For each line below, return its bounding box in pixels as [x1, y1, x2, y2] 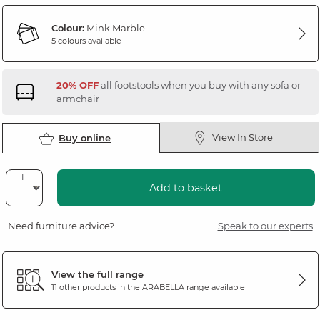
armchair [56, 93, 99, 105]
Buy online [59, 132, 111, 144]
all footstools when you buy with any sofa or [98, 79, 301, 91]
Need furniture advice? [7, 220, 114, 232]
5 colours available [51, 35, 121, 46]
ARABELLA [141, 281, 184, 292]
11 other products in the [51, 281, 142, 292]
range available [184, 281, 245, 292]
